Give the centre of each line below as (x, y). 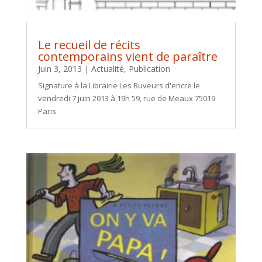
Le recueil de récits (89, 45)
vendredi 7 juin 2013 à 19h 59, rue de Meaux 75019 (126, 99)
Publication (149, 69)
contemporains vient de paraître (127, 57)
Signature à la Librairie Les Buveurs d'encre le (119, 86)
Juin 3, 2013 (60, 69)
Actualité (107, 69)
